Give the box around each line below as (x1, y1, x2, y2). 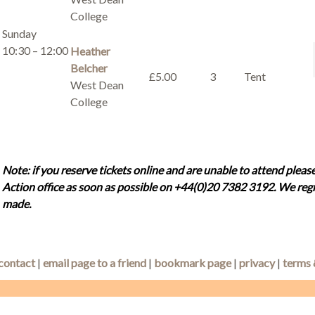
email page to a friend (43, 256, 146, 269)
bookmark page (154, 256, 231, 269)
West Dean (70, 78, 124, 91)
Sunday (1, 27, 37, 40)
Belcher (70, 61, 108, 75)
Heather (70, 44, 110, 58)
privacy (239, 256, 275, 269)
